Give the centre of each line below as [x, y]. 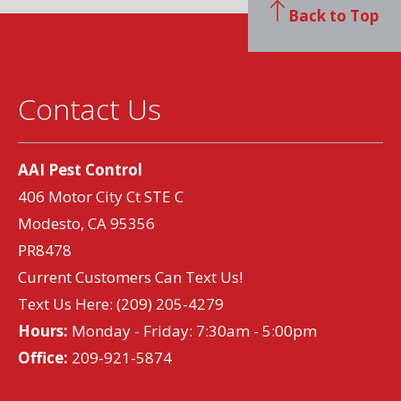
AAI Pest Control [80, 170]
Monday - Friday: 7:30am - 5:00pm [192, 331]
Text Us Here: [67, 304]
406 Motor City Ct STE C [101, 196]
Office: [43, 358]
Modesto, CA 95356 [86, 223]
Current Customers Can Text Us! [130, 277]
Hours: [43, 331]
